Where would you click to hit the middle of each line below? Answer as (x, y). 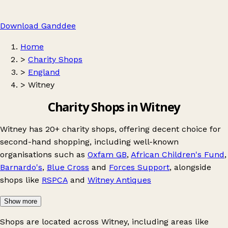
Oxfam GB (107, 154)
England (44, 72)
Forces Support (139, 167)
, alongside (190, 167)
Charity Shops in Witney (114, 106)
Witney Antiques (119, 180)
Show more (21, 201)
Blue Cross (68, 167)
